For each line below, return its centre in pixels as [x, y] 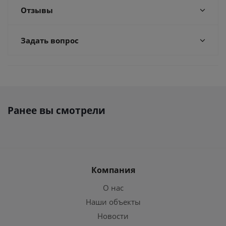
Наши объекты [113, 202]
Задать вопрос [50, 40]
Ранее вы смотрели [56, 110]
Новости [113, 216]
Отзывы [37, 10]
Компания [113, 170]
